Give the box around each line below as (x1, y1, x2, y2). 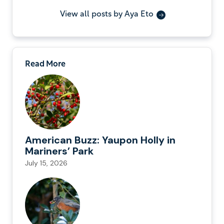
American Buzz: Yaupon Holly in (25, 133, 175, 147)
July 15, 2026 (25, 158, 67, 168)
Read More (25, 60, 65, 69)
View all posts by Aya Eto (59, 10, 153, 19)
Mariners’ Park (25, 144, 93, 158)
